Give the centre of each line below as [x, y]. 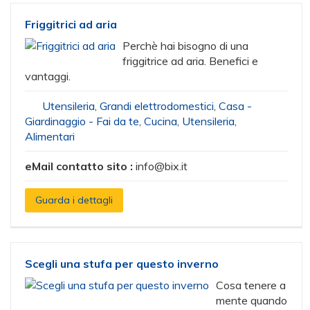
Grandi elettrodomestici [157, 106]
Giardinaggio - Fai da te [82, 121]
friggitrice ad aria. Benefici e [190, 61]
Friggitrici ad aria [71, 24]
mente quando [252, 300]
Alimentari [50, 136]
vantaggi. [48, 76]
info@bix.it [162, 166]
